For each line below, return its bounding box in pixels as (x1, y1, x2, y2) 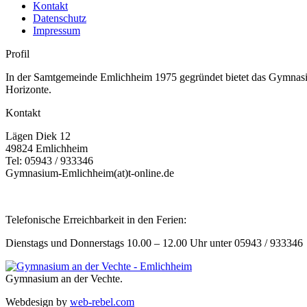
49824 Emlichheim (5, 142, 88, 154)
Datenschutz (33, 12, 86, 24)
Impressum (33, 24, 80, 36)
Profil (5, 47, 29, 60)
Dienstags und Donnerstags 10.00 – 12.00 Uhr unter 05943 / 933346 (5, 236, 303, 249)
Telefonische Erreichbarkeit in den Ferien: (5, 213, 186, 225)
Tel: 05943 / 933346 (5, 154, 93, 167)
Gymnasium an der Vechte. (5, 272, 123, 284)
